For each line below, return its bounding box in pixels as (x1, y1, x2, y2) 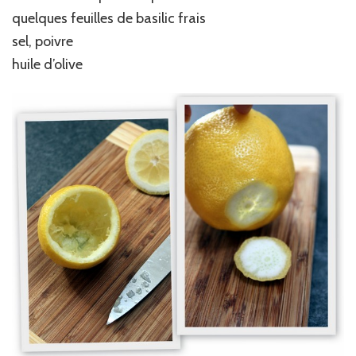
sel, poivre (12, 33, 73, 51)
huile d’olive (12, 56, 83, 74)
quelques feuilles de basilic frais (12, 10, 206, 28)
